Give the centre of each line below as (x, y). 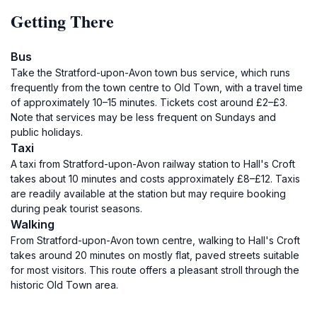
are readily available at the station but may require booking (148, 194)
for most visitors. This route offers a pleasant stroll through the (155, 270)
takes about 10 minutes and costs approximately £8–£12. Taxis (155, 179)
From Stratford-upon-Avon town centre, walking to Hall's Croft (155, 240)
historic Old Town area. (64, 285)
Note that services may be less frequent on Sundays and (143, 117)
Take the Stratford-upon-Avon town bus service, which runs (150, 73)
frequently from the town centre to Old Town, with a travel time (157, 87)
